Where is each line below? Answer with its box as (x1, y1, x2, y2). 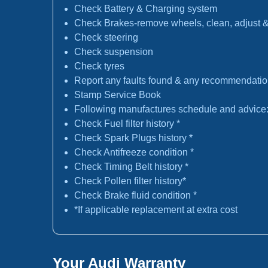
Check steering (74, 32, 138, 42)
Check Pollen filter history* (74, 176, 186, 186)
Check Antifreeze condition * (74, 147, 194, 157)
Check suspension (74, 47, 153, 57)
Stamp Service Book (74, 90, 161, 100)
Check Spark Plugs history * (74, 133, 193, 143)
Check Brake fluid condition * (74, 190, 197, 200)
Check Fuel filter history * (74, 118, 180, 129)
